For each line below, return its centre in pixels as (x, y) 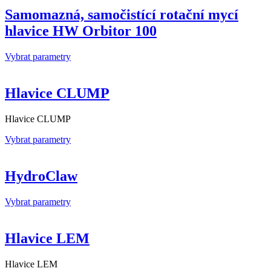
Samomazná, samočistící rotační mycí (122, 15)
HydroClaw (41, 176)
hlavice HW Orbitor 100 (81, 31)
